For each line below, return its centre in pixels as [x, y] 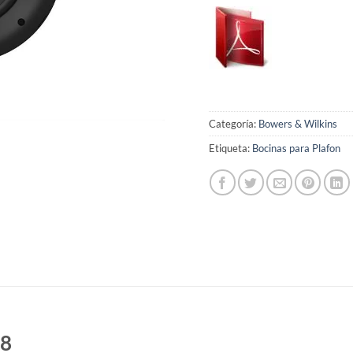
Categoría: [233, 123]
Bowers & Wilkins [297, 123]
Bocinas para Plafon [296, 148]
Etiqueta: [230, 148]
